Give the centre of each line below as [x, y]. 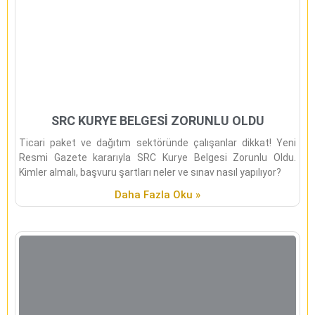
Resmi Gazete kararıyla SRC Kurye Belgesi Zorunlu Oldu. [157, 157]
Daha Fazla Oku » [157, 194]
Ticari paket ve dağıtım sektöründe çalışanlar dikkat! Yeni [157, 142]
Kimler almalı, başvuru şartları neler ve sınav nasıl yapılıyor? [150, 172]
